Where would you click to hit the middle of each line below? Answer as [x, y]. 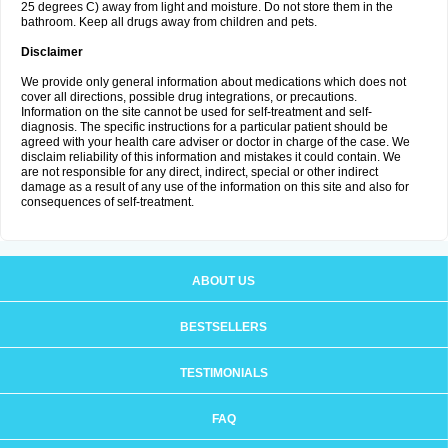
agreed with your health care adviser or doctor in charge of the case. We [215, 142]
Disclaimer [52, 52]
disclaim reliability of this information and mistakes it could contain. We [211, 157]
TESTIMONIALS [223, 373]
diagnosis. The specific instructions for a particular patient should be [204, 127]
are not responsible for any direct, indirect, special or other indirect [199, 172]
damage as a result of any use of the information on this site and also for [215, 187]
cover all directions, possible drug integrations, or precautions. [189, 97]
